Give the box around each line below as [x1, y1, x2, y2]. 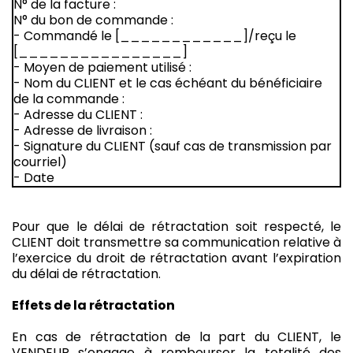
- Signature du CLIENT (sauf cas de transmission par [13, 136, 332, 155]
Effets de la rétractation [12, 295, 175, 314]
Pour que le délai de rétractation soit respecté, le [12, 217, 341, 236]
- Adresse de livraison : [13, 121, 152, 139]
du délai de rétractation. [12, 264, 161, 283]
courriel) [13, 152, 67, 171]
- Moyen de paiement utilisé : [13, 58, 191, 76]
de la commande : [13, 89, 124, 108]
